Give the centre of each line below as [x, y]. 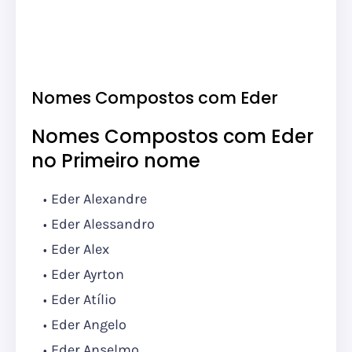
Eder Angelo [89, 325]
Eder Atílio [84, 300]
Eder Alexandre [99, 199]
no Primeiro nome [116, 161]
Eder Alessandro [103, 224]
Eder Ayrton [89, 275]
